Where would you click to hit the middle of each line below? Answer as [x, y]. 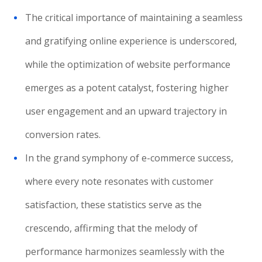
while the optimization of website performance [128, 64]
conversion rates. [63, 135]
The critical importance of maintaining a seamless [134, 18]
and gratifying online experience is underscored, [131, 41]
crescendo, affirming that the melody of [112, 228]
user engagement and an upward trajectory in [126, 111]
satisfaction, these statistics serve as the [114, 205]
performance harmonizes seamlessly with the [125, 251]
